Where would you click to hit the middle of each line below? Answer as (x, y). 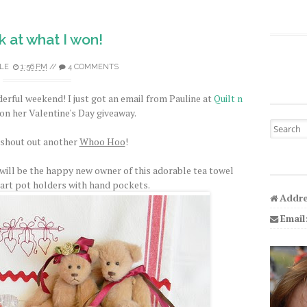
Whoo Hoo (102, 142)
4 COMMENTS (93, 67)
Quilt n (228, 98)
